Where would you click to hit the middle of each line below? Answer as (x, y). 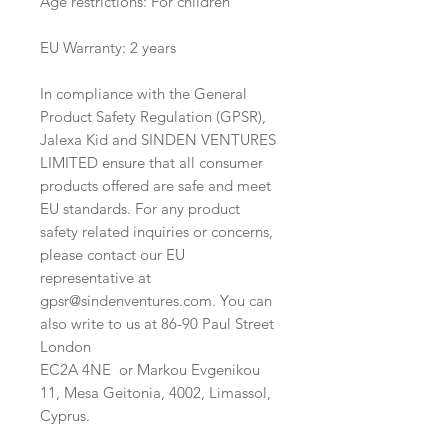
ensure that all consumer (180, 162)
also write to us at (100, 323)
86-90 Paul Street (217, 323)
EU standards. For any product (140, 208)
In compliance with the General (143, 93)
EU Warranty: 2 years (108, 47)
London (65, 346)
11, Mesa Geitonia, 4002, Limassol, (155, 392)
